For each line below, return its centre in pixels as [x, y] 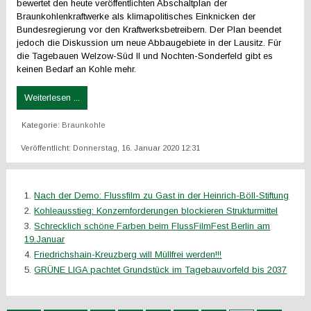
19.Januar [45, 239]
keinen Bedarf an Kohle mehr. [77, 69]
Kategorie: [42, 125]
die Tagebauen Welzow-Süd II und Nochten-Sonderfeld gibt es [145, 56]
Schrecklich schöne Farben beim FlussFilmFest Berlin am [152, 226]
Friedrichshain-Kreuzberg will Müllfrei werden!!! [128, 254]
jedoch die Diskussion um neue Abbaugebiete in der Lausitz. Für [149, 43]
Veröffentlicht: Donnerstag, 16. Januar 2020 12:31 [111, 148]
